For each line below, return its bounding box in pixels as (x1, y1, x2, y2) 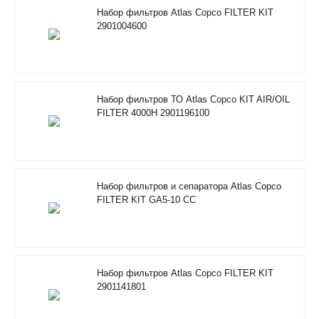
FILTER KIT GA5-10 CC (97, 194, 196, 205)
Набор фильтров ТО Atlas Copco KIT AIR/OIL (97, 93, 290, 105)
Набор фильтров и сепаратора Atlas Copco (97, 180, 281, 192)
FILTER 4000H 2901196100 (97, 107, 209, 118)
